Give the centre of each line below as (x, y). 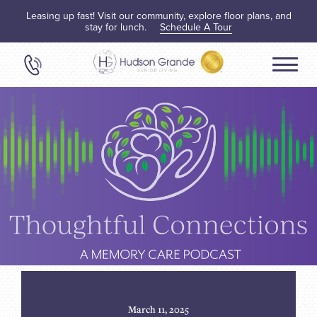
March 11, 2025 (158, 309)
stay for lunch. (117, 27)
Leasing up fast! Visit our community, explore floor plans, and (158, 16)
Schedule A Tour (196, 27)
